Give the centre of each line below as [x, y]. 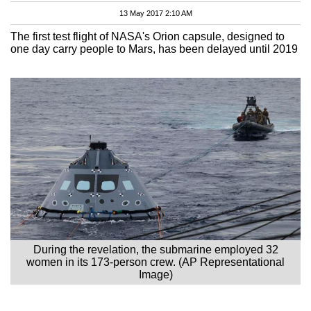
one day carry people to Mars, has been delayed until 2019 [154, 49]
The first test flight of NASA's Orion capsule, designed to [148, 36]
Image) [155, 274]
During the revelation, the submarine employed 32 [155, 249]
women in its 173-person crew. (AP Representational [155, 262]
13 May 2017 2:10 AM [155, 13]
